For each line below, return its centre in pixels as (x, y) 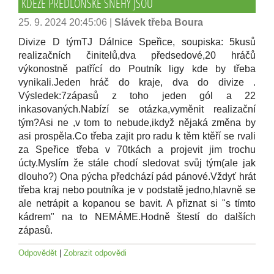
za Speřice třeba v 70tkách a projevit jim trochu (137, 150)
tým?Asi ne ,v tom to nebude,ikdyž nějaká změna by (137, 123)
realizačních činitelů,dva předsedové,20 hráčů (137, 55)
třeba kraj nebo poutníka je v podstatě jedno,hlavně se (137, 190)
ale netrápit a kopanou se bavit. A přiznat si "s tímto (137, 203)
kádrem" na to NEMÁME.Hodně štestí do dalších (137, 217)
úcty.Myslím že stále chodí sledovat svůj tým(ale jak (137, 163)
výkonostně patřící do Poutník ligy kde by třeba (137, 69)
